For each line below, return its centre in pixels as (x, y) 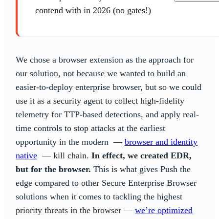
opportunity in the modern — (70, 142)
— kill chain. (64, 156)
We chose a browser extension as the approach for (105, 60)
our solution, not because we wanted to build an (101, 74)
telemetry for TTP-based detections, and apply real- (107, 115)
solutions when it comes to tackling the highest (99, 197)
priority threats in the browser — (75, 210)
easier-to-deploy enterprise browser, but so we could (109, 87)
